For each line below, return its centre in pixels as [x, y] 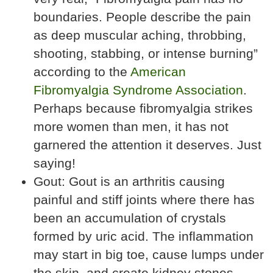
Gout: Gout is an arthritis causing [129, 181]
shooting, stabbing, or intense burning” [146, 53]
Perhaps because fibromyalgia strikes [143, 108]
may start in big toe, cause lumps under [149, 254]
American [158, 72]
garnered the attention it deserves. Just [147, 145]
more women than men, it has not [131, 126]
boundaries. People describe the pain [142, 17]
